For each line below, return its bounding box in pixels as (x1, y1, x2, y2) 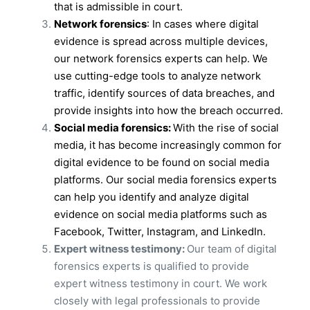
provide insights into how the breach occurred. (54, 103, 283, 117)
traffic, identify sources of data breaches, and (54, 86, 275, 100)
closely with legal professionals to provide (54, 293, 260, 307)
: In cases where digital (147, 17, 259, 30)
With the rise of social (173, 120, 279, 134)
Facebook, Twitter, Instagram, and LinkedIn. (54, 224, 266, 238)
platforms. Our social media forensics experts (54, 172, 277, 186)
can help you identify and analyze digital (54, 190, 249, 203)
